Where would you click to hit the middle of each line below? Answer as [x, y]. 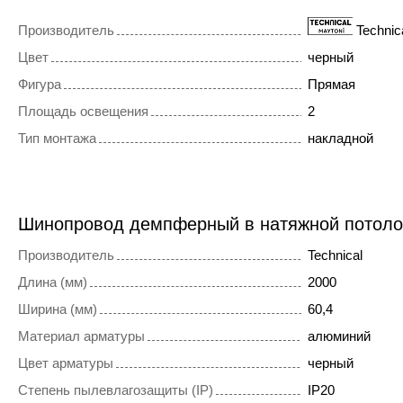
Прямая [331, 85]
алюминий [339, 336]
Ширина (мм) [58, 309]
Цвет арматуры [66, 363]
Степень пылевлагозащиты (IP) [116, 390]
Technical [335, 255]
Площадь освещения [83, 112]
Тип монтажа [57, 139]
